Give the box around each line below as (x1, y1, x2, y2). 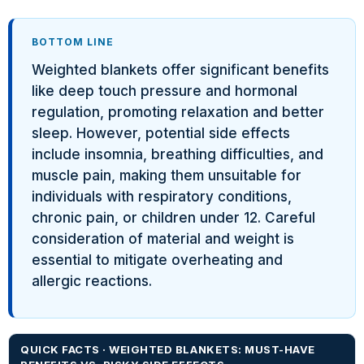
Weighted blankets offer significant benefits (32, 61, 329, 78)
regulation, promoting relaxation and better (32, 103, 324, 120)
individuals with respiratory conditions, (32, 188, 292, 205)
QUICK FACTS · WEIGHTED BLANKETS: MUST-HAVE (20, 342, 315, 356)
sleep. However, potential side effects (32, 124, 290, 141)
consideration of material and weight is (32, 230, 294, 247)
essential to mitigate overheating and (32, 251, 283, 268)
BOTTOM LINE (32, 35, 114, 48)
